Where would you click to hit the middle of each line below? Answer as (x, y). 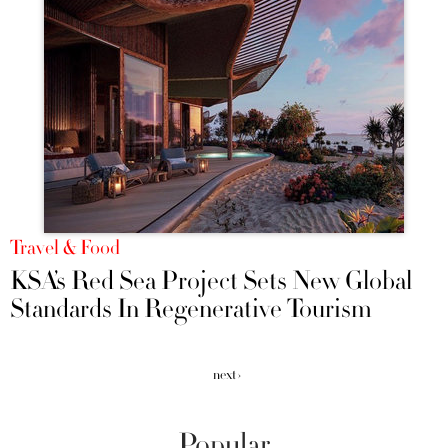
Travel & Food (65, 248)
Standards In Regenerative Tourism (191, 309)
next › (226, 375)
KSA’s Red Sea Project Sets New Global (211, 281)
